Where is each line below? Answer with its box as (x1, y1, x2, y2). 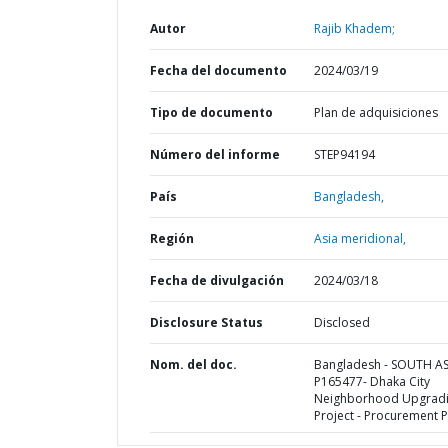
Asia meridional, (313, 230, 406, 247)
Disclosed (313, 314, 370, 331)
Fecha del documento (150, 62, 287, 79)
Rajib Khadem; (313, 20, 395, 37)
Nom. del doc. (150, 356, 237, 373)
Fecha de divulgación (150, 272, 284, 289)
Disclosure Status (150, 314, 263, 331)
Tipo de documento (150, 104, 273, 121)
